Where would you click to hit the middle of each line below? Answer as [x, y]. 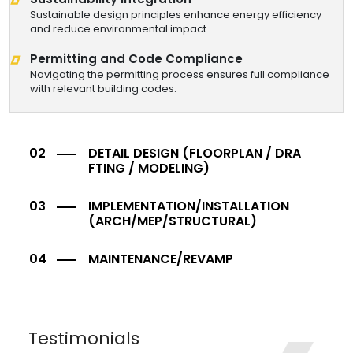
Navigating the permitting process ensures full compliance [180, 75]
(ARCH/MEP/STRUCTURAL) [173, 221]
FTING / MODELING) [149, 169]
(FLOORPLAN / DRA [242, 154]
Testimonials [84, 339]
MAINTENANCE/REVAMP [161, 259]
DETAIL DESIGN [135, 154]
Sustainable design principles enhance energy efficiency [176, 15]
